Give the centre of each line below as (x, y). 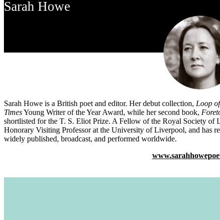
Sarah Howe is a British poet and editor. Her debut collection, (100, 104)
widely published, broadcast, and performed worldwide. (90, 139)
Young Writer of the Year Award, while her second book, (112, 112)
